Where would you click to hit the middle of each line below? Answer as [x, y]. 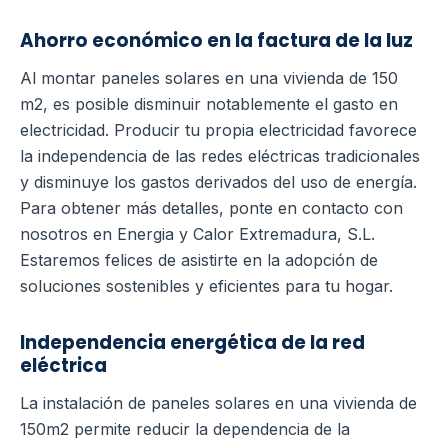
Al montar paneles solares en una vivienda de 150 [209, 77]
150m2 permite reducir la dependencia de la [185, 428]
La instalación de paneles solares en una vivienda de [218, 402]
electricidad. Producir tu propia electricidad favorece [218, 129]
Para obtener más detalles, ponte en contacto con [211, 207]
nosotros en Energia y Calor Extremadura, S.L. [197, 233]
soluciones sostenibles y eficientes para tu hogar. [206, 285]
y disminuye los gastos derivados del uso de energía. [218, 181]
